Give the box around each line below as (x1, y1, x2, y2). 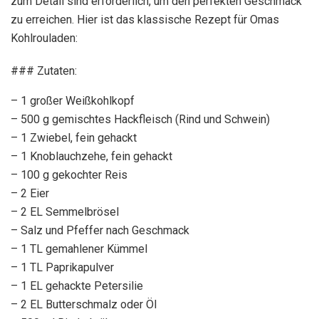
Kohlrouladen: (11, 31, 78, 46)
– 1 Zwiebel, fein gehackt (11, 131, 137, 145)
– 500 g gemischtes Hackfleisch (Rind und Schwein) (11, 113, 270, 127)
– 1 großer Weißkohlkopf (11, 94, 135, 108)
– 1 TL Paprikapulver (11, 261, 114, 275)
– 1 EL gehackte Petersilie (11, 279, 143, 293)
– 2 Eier (11, 187, 49, 201)
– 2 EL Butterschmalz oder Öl (11, 298, 157, 312)
